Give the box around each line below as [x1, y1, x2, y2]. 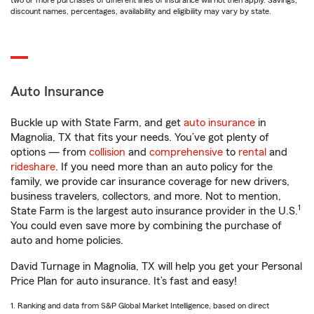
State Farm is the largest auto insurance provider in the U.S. [11, 205, 298, 217]
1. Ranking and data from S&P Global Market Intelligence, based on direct [11, 301, 269, 310]
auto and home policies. [11, 235, 123, 246]
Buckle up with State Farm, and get [11, 117, 184, 128]
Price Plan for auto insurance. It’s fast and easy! [11, 275, 237, 287]
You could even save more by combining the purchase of [11, 220, 282, 231]
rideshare [11, 161, 55, 172]
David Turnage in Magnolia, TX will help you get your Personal [11, 261, 302, 272]
